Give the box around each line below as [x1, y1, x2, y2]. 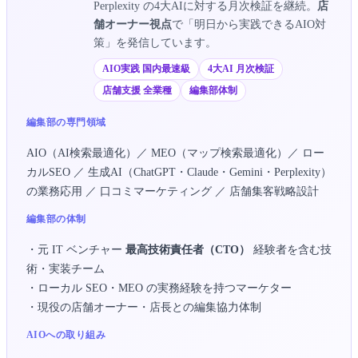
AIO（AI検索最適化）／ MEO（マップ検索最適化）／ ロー [26, 146, 324, 159]
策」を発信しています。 [93, 36, 217, 49]
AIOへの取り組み [26, 328, 106, 340]
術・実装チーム [26, 262, 105, 275]
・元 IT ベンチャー [26, 243, 125, 256]
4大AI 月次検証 [208, 62, 274, 74]
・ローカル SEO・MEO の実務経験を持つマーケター [26, 281, 292, 294]
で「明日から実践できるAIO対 [172, 18, 326, 30]
